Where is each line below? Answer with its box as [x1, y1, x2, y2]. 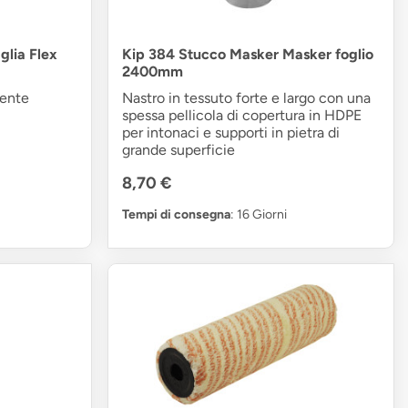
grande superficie [122, 141, 236, 159]
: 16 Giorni [230, 207, 288, 223]
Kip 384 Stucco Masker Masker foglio [122, 46, 374, 64]
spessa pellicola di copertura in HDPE [122, 107, 362, 125]
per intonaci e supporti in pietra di [122, 124, 341, 142]
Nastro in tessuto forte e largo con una [122, 89, 372, 107]
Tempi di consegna [122, 207, 231, 223]
